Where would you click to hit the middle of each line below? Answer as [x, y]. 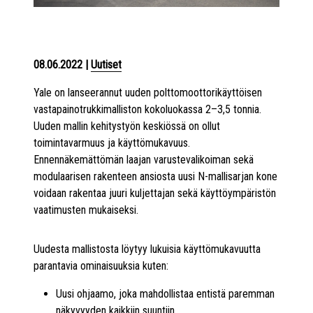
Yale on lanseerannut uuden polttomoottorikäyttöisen [148, 93]
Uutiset [106, 65]
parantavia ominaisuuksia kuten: [101, 266]
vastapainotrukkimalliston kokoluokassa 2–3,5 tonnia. [147, 109]
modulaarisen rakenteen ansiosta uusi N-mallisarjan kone [155, 176]
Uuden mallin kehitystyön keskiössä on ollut [127, 126]
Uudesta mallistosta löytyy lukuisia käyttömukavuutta [147, 249]
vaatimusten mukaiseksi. [86, 210]
